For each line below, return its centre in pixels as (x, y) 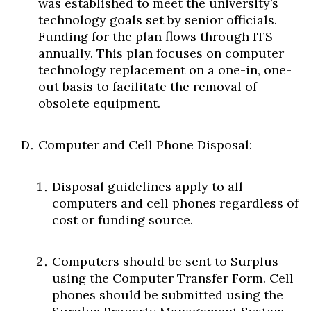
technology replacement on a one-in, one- (165, 70)
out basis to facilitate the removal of (148, 86)
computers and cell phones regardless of (175, 203)
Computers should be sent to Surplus (165, 261)
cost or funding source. (123, 220)
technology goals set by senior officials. (158, 20)
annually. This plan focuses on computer (161, 53)
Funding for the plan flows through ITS (155, 36)
